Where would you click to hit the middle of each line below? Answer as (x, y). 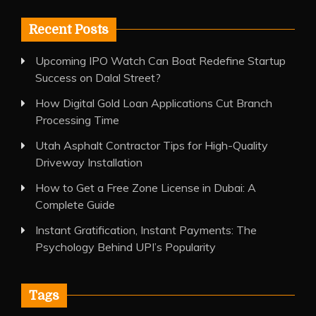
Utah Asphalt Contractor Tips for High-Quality (152, 146)
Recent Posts (69, 30)
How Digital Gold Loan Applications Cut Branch (154, 103)
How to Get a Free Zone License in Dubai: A (146, 188)
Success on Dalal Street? (98, 78)
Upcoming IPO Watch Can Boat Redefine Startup (160, 61)
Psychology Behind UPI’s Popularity (126, 247)
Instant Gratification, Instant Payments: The (146, 230)
